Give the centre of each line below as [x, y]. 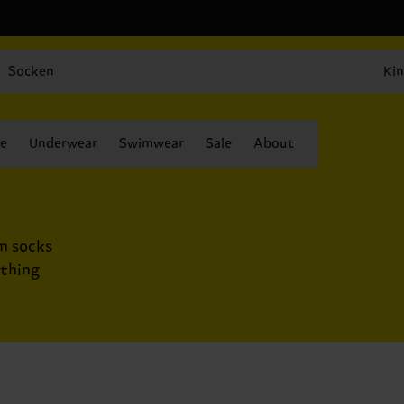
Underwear [63, 144]
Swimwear [151, 144]
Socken [32, 71]
